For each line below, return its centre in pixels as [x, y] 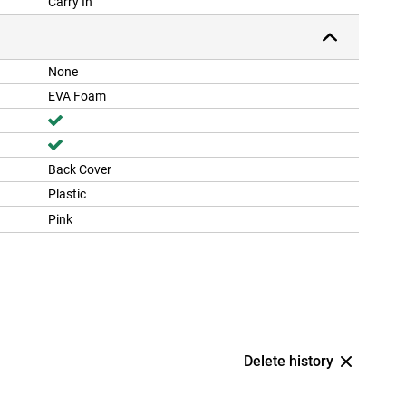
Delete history [289, 362]
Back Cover [80, 170]
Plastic [67, 194]
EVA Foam [77, 97]
